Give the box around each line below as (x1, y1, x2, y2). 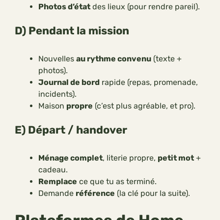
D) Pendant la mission (15, 24, 129, 38)
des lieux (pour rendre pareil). (90, 2, 200, 12)
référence (76, 189, 115, 198)
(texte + (151, 54, 182, 64)
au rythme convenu (76, 54, 151, 64)
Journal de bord (38, 78, 100, 87)
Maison (38, 101, 66, 111)
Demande (38, 189, 76, 198)
